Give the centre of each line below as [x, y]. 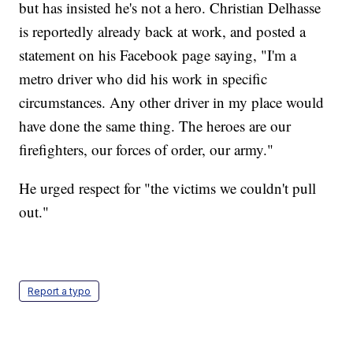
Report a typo [59, 292]
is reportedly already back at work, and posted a [163, 32]
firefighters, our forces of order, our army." [147, 150]
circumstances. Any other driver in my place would [172, 102]
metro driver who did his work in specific [143, 79]
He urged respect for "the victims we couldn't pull [168, 188]
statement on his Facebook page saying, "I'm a [158, 55]
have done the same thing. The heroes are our [155, 126]
